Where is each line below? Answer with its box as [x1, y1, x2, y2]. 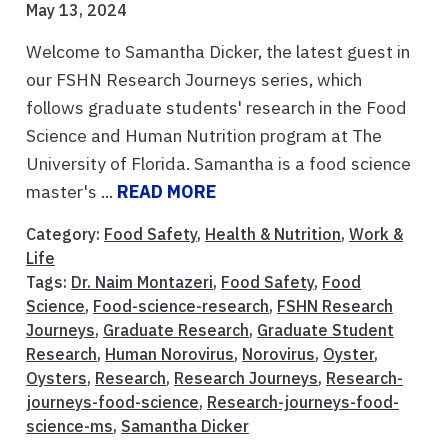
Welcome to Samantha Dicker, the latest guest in [26, 40, 410, 64]
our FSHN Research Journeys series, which [26, 68, 362, 92]
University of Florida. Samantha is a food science [26, 152, 411, 176]
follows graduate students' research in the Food [26, 96, 407, 120]
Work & [349, 224, 403, 245]
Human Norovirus [105, 344, 234, 365]
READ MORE [117, 180, 216, 204]
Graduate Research [103, 320, 249, 341]
